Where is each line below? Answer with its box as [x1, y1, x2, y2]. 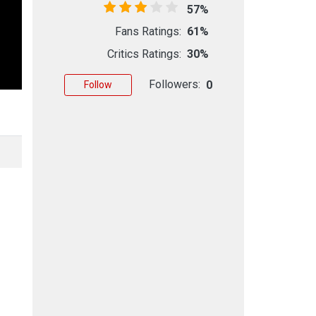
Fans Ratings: [115, 24, 181, 38]
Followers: [149, 77, 200, 91]
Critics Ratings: [107, 47, 181, 61]
